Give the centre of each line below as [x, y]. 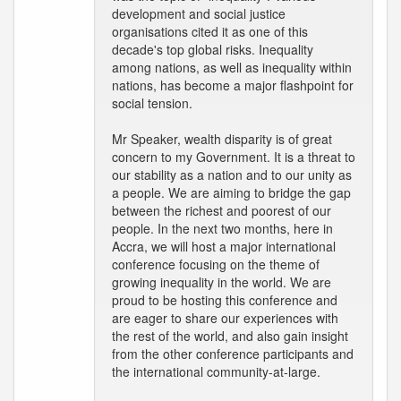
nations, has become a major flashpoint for [233, 85]
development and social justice [199, 13]
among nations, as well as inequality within [232, 67]
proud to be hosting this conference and [225, 300]
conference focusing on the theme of [216, 264]
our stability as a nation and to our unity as [232, 175]
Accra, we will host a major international [224, 246]
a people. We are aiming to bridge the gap [231, 192]
